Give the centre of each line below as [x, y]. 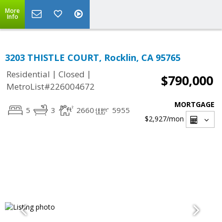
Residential [28, 74]
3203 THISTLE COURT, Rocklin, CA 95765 [93, 57]
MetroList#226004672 [51, 87]
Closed [72, 74]
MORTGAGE [194, 104]
